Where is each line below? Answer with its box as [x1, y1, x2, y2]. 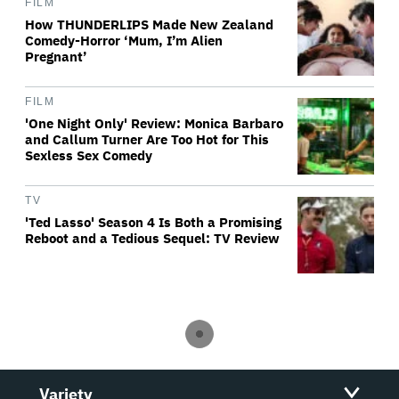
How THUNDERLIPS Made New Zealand [25, 16, 273, 34]
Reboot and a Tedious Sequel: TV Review [25, 230, 280, 248]
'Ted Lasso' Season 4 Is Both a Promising [25, 214, 281, 232]
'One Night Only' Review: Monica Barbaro [25, 115, 283, 133]
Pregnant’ [25, 48, 87, 66]
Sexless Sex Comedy [25, 147, 152, 165]
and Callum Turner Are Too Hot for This [25, 131, 269, 149]
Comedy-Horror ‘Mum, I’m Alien [25, 32, 223, 50]
